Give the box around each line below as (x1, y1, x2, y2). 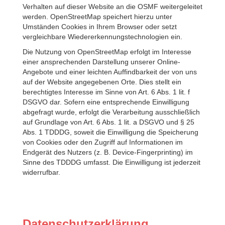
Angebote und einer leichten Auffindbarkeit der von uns (23, 68, 197, 76)
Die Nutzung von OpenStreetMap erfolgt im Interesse (23, 48, 191, 56)
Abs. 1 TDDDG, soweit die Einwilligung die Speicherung (23, 128, 198, 136)
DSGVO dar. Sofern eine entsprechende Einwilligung (23, 98, 189, 106)
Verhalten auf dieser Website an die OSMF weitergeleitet (23, 3, 202, 11)
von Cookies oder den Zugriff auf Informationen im (23, 138, 183, 146)
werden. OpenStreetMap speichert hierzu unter (23, 13, 172, 21)
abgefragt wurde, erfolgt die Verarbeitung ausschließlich (23, 108, 200, 116)
